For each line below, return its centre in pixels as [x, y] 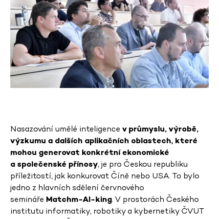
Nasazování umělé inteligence [66, 129]
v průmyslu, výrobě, [160, 129]
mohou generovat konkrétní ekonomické [90, 153]
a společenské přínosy [54, 164]
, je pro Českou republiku [143, 164]
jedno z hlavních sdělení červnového [77, 188]
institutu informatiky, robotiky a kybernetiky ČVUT [107, 211]
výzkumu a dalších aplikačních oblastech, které [104, 141]
